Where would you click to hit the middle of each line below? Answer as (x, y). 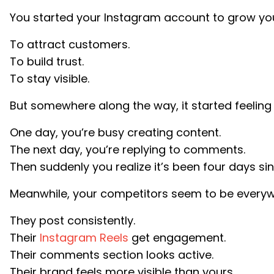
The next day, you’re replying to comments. (127, 150)
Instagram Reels (84, 238)
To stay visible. (49, 79)
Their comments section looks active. (111, 255)
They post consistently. (72, 220)
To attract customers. (69, 44)
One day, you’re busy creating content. (115, 132)
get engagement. (177, 238)
